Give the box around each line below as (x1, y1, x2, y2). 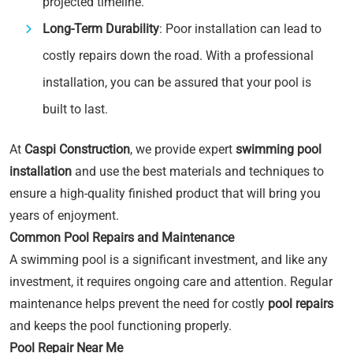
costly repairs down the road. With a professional (43, 48, 314, 63)
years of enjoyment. (9, 208, 119, 223)
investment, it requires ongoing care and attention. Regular (9, 274, 333, 289)
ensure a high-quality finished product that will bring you (9, 186, 321, 201)
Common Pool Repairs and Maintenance (9, 230, 234, 245)
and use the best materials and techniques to (72, 164, 324, 179)
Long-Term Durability (43, 21, 159, 36)
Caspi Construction (24, 142, 130, 157)
